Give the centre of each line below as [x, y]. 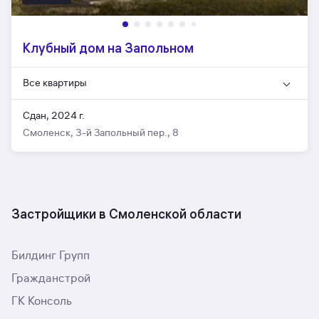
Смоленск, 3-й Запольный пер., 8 [101, 133]
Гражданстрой [51, 278]
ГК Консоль [42, 301]
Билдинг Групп [51, 256]
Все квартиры [55, 83]
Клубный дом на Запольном [108, 48]
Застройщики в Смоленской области [126, 214]
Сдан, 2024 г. [54, 116]
